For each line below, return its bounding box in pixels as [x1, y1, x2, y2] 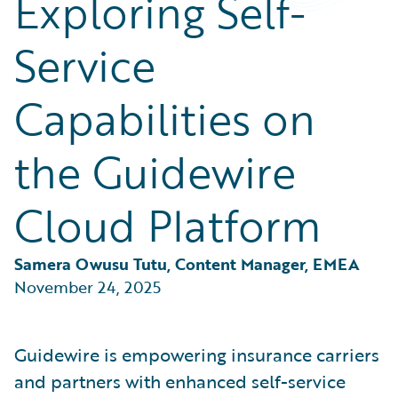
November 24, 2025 [14, 275, 161, 298]
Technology [36, 16, 103, 35]
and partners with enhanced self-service [14, 368, 346, 394]
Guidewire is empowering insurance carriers [14, 341, 379, 368]
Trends [36, 37, 75, 56]
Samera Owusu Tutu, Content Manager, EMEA [14, 252, 360, 275]
